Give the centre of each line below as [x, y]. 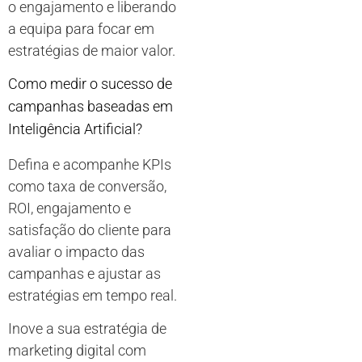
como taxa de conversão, [87, 186]
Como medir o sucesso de [90, 84]
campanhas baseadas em [90, 106]
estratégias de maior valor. [92, 50]
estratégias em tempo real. [93, 295]
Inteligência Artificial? [75, 129]
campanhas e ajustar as [84, 274]
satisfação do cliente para [90, 230]
